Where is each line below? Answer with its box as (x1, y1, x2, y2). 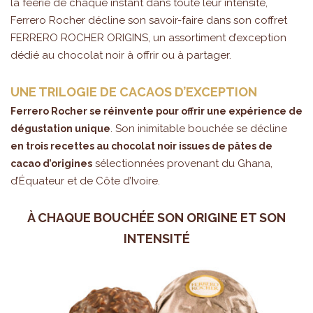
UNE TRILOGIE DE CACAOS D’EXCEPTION (10, 84, 257, 99)
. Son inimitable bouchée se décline (110, 122, 287, 135)
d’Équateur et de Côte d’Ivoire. (10, 174, 160, 187)
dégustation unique (10, 122, 110, 134)
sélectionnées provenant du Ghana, (92, 156, 272, 170)
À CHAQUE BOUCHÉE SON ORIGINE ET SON (27, 210, 286, 225)
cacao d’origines (10, 157, 92, 169)
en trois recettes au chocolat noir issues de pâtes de (10, 140, 272, 152)
